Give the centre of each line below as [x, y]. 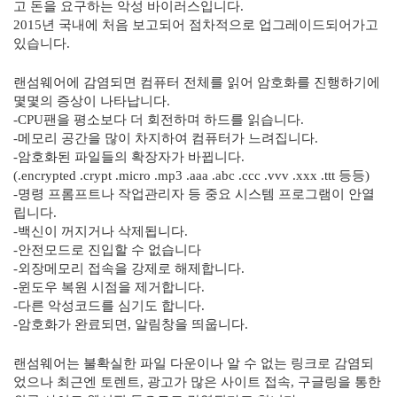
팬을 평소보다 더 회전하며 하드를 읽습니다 [172, 120]
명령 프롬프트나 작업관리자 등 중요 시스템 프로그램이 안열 [196, 194]
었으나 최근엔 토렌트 [77, 382]
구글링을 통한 [339, 382]
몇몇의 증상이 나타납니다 [90, 101]
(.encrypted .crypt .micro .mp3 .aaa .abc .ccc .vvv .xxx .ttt [176, 175]
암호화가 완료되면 [73, 324]
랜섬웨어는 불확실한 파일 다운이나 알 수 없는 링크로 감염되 [194, 363]
